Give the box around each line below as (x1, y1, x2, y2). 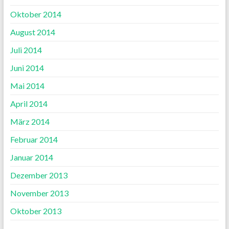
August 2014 (10, 27, 55, 37)
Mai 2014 (10, 81, 44, 91)
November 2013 (10, 188, 68, 198)
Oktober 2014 (10, 9, 61, 19)
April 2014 (10, 99, 48, 109)
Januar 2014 (10, 152, 53, 163)
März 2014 (10, 117, 50, 127)
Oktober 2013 (10, 206, 61, 216)
